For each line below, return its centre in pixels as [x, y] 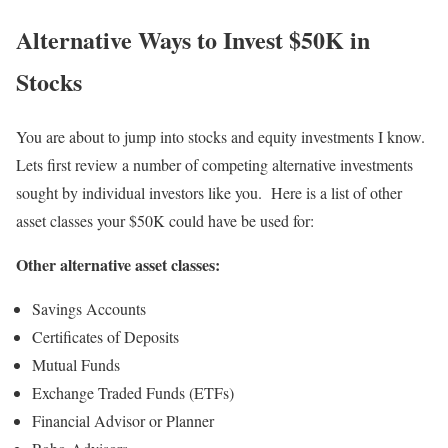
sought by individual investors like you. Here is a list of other [209, 192]
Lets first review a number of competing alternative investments [214, 164]
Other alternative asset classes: [118, 264]
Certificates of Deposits [105, 336]
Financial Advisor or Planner [123, 420]
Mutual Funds [76, 364]
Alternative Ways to [119, 39]
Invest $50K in [296, 39]
